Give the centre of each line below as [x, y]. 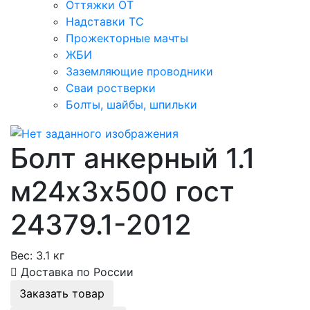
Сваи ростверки [111, 88]
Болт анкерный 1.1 [133, 158]
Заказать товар [62, 293]
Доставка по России [75, 272]
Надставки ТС [105, 22]
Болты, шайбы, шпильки [131, 105]
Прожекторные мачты [127, 38]
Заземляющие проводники [139, 72]
